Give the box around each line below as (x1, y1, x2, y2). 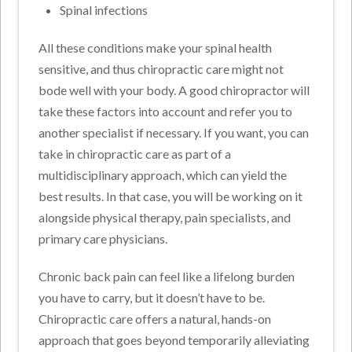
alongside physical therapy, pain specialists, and (38, 210, 291, 225)
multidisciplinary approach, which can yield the (38, 167, 288, 183)
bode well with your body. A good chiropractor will (38, 82, 310, 98)
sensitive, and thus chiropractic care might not (38, 61, 284, 77)
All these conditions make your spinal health (38, 40, 273, 56)
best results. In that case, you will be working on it (38, 189, 303, 204)
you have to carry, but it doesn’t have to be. (38, 290, 266, 306)
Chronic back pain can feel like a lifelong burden (38, 269, 295, 284)
